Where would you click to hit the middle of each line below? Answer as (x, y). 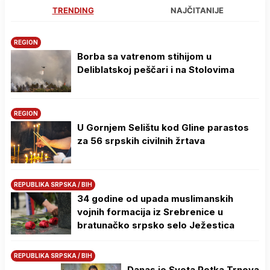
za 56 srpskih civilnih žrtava (141, 141)
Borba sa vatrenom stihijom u (144, 57)
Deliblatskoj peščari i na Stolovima (156, 70)
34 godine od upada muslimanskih (155, 199)
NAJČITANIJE (197, 11)
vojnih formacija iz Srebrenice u (150, 212)
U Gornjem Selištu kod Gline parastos (163, 128)
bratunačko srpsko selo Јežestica (156, 225)
